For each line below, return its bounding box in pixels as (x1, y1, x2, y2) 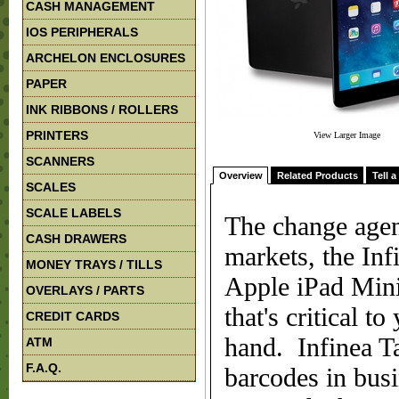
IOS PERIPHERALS (26, 25, 138, 39)
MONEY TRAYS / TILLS (26, 257, 162, 272)
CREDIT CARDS (26, 309, 119, 323)
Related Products (276, 170, 358, 181)
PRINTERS (26, 128, 88, 142)
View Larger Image (313, 130, 380, 140)
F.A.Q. (26, 361, 61, 375)
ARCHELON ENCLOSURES (26, 51, 185, 65)
